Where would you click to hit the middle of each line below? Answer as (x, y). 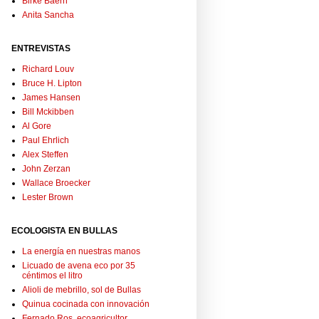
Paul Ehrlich (46, 141)
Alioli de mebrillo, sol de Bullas (82, 290)
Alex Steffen (45, 155)
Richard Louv (48, 69)
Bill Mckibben (48, 112)
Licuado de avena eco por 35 (79, 266)
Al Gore (37, 126)
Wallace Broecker (56, 183)
